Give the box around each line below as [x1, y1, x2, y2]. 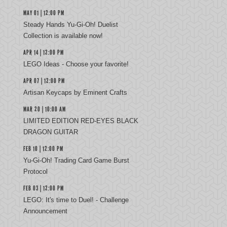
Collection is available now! [23, 32, 103, 40]
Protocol [23, 168, 48, 175]
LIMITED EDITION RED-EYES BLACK [23, 117, 138, 125]
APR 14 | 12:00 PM [23, 49, 64, 57]
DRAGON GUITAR [23, 128, 78, 136]
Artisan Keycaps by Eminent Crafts [23, 89, 127, 96]
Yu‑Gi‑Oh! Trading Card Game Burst [23, 157, 129, 164]
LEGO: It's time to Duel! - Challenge [23, 196, 129, 204]
